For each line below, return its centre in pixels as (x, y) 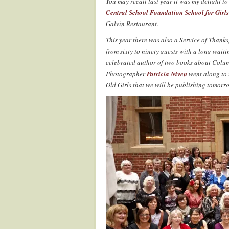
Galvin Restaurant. (132, 24)
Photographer (126, 74)
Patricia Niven (167, 74)
